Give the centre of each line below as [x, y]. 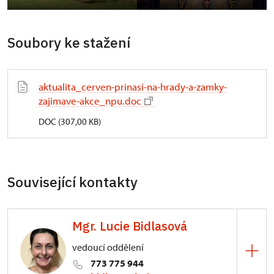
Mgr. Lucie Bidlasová [130, 226]
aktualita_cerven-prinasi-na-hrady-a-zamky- [133, 87]
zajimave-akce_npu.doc [90, 101]
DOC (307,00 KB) [70, 121]
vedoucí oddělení [108, 247]
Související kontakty [72, 182]
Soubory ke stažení [69, 42]
